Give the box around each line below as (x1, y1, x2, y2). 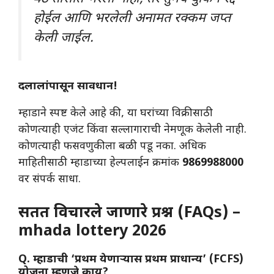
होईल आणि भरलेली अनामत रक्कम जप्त (34, 10, 231, 28)
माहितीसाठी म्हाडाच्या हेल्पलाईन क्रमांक (18, 156, 182, 171)
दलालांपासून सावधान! (18, 80, 117, 94)
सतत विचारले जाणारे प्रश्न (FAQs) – (18, 204, 240, 224)
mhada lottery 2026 (18, 222, 166, 242)
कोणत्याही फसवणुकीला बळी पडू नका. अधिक (18, 139, 206, 154)
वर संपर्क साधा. (18, 172, 81, 187)
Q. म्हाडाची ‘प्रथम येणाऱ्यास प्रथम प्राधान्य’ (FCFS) (18, 253, 243, 267)
